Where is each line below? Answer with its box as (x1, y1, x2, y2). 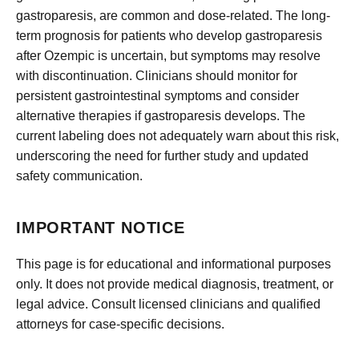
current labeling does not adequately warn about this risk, (16, 128, 339, 143)
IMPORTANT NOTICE (16, 218, 185, 236)
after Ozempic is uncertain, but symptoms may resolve (16, 48, 321, 63)
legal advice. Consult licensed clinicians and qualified (16, 296, 321, 311)
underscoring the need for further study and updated (16, 148, 309, 163)
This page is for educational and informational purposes (16, 256, 331, 271)
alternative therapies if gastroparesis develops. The (16, 108, 305, 123)
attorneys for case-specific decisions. (16, 317, 224, 331)
